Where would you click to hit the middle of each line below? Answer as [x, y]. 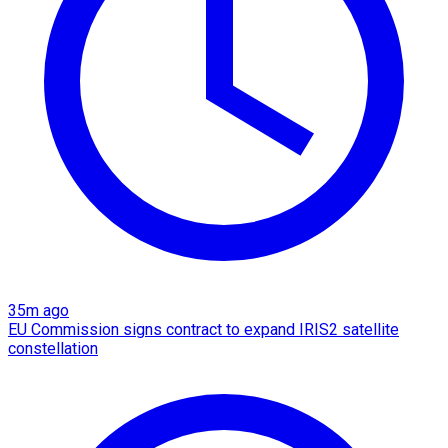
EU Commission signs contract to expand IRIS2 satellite [203, 330]
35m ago [38, 311]
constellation [53, 349]
